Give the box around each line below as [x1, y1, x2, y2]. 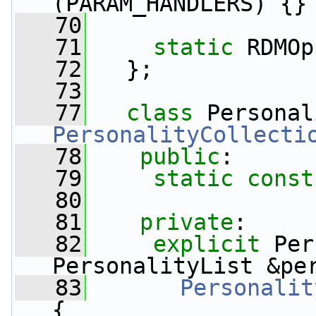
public [140, 144, 220, 169]
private [140, 209, 233, 235]
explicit [153, 231, 260, 257]
